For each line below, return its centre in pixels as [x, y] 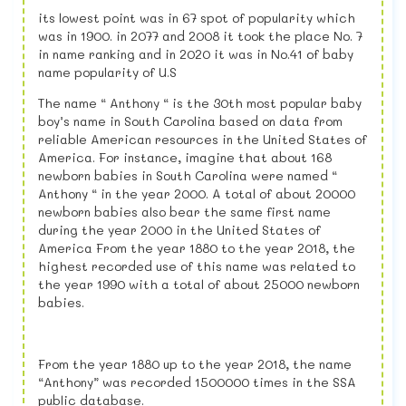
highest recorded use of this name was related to [197, 266]
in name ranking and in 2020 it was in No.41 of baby [196, 54]
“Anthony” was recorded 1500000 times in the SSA [197, 382]
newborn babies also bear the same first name [184, 212]
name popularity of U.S [107, 72]
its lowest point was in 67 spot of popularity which [197, 18]
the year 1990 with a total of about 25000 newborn [199, 285]
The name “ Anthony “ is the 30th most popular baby [200, 103]
